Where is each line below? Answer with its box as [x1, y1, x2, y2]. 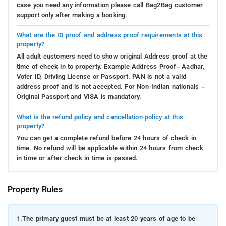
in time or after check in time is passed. [16, 154, 138, 162]
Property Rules [8, 185, 63, 195]
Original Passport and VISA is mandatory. [16, 92, 142, 100]
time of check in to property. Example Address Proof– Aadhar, [16, 62, 205, 70]
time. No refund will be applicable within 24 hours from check [16, 144, 203, 152]
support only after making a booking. [16, 11, 128, 19]
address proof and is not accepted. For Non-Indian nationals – [16, 82, 205, 90]
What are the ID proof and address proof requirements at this [16, 31, 203, 39]
